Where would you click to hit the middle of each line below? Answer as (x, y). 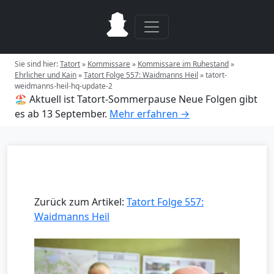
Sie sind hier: (37, 64)
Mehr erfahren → (150, 114)
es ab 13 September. (61, 114)
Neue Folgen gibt (218, 99)
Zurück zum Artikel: (80, 202)
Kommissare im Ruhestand (183, 64)
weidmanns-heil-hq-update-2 (64, 86)
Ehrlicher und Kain (46, 75)
